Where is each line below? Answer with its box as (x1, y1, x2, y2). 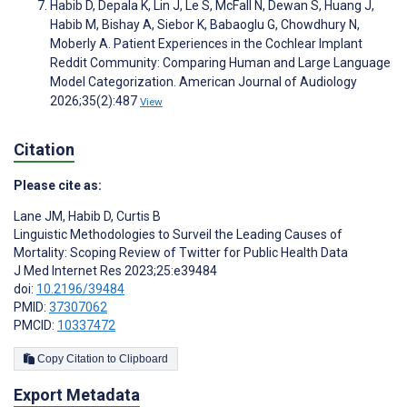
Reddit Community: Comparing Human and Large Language (50, 55, 391, 70)
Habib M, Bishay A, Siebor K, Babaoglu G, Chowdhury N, (50, 16, 360, 32)
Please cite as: (14, 178, 102, 194)
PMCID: (14, 318, 57, 333)
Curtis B (114, 209, 161, 224)
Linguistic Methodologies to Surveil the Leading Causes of (14, 227, 342, 243)
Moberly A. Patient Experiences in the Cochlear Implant (50, 35, 362, 51)
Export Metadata (14, 385, 140, 405)
